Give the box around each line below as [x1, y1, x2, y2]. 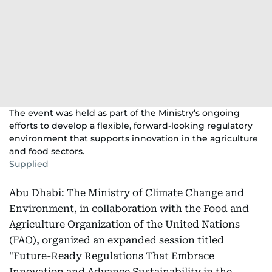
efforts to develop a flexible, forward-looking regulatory [9, 120, 253, 131]
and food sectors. [9, 146, 84, 157]
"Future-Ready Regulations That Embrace [9, 250, 214, 262]
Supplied [9, 158, 49, 169]
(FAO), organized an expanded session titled [9, 234, 224, 246]
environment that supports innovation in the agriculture [9, 133, 258, 144]
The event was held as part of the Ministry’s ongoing [9, 107, 240, 118]
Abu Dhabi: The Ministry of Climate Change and [9, 187, 244, 199]
